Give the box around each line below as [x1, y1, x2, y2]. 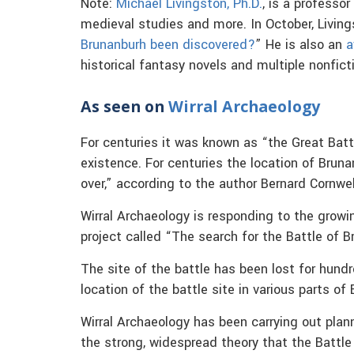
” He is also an [255, 36, 346, 55]
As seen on [81, 96, 168, 118]
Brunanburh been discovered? [81, 36, 255, 55]
